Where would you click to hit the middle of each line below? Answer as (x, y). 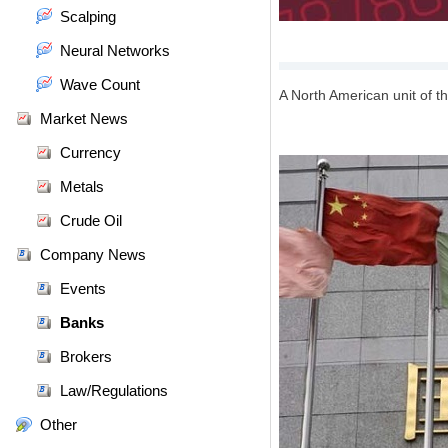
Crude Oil (91, 220)
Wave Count (100, 84)
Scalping (88, 16)
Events (83, 288)
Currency (90, 152)
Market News (84, 118)
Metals (82, 186)
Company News (93, 254)
